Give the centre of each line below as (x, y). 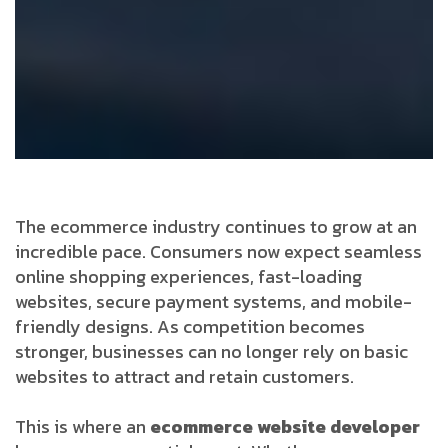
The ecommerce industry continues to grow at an (216, 226)
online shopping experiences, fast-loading (188, 276)
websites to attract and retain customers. (184, 376)
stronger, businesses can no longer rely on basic (211, 351)
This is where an (82, 426)
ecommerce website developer (285, 426)
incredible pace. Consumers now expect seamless (218, 251)
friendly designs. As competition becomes (190, 326)
